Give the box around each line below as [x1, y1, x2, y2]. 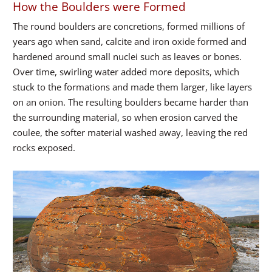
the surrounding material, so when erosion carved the [13, 110, 237, 123]
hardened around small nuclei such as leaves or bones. [13, 50, 242, 63]
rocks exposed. [13, 141, 75, 154]
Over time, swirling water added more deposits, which [13, 65, 239, 78]
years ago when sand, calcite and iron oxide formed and [13, 35, 246, 47]
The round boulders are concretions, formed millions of [13, 19, 245, 32]
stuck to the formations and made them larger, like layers [13, 80, 252, 93]
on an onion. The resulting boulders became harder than [13, 95, 248, 108]
